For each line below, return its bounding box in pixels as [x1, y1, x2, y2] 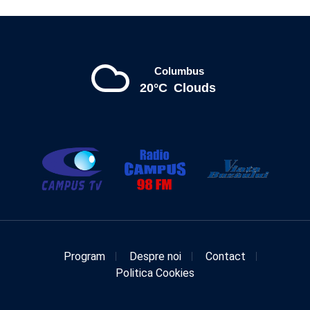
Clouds [173, 81, 216, 95]
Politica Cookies [116, 266, 194, 280]
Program [64, 250, 105, 264]
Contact [206, 250, 246, 264]
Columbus [154, 65, 204, 77]
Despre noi [129, 250, 181, 264]
